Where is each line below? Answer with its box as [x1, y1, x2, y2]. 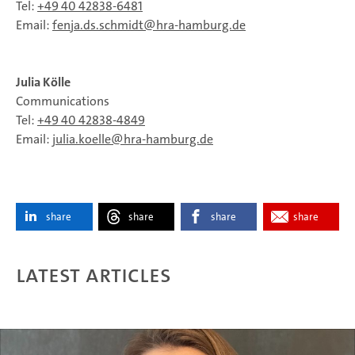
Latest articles [16, 259, 171, 291]
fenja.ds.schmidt [52, 17, 143, 34]
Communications [16, 93, 109, 110]
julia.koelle [52, 131, 111, 148]
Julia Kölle [16, 74, 71, 91]
